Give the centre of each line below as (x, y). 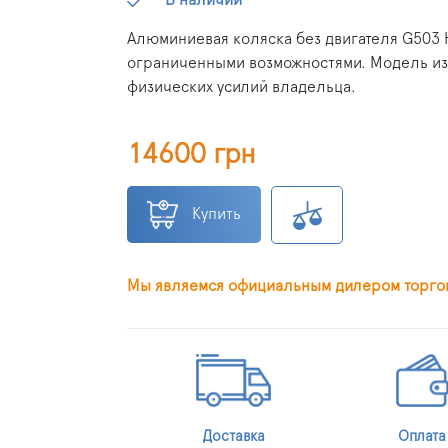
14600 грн (191, 154)
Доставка (234, 436)
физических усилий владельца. (243, 86)
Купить (216, 213)
